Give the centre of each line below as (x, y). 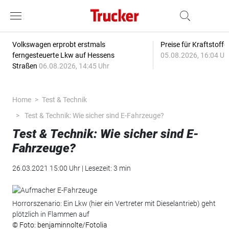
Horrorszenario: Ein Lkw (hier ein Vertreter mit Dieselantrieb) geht (114, 203)
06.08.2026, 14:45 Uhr (74, 66)
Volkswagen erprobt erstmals (59, 44)
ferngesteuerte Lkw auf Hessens (63, 55)
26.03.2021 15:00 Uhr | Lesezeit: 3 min (71, 168)
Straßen (25, 66)
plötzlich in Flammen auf (51, 214)
